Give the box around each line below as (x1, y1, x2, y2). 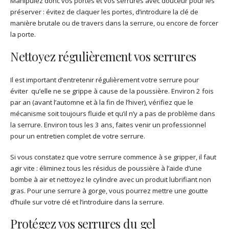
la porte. (10, 30, 36, 39)
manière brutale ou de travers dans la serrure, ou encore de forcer (10, 18, 218, 28)
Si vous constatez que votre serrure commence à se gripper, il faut (10, 152, 216, 162)
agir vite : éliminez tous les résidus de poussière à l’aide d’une (10, 163, 202, 173)
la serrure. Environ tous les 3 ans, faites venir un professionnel (10, 120, 206, 129)
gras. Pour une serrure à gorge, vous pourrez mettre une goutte (10, 186, 208, 195)
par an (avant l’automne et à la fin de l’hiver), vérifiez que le (10, 97, 193, 107)
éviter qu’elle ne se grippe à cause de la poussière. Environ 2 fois (10, 86, 214, 96)
